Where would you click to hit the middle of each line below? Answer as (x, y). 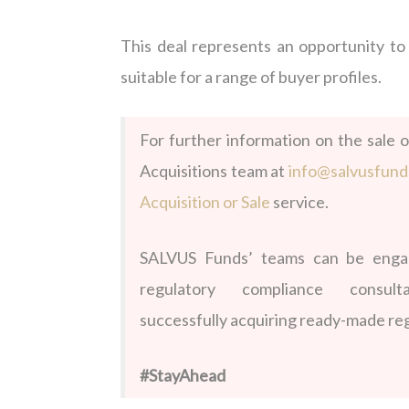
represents (232, 46)
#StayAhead (183, 376)
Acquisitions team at (215, 171)
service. (299, 202)
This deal (157, 46)
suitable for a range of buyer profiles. (251, 77)
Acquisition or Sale (205, 202)
